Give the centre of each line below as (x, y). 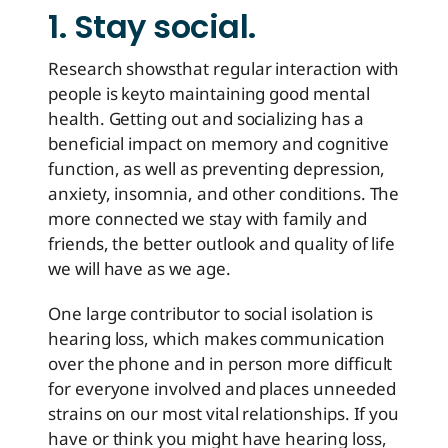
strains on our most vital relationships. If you (224, 414)
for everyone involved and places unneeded (222, 389)
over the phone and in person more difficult (220, 364)
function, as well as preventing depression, (217, 169)
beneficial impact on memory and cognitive (218, 144)
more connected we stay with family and (207, 219)
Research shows (112, 69)
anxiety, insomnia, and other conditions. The (224, 194)
